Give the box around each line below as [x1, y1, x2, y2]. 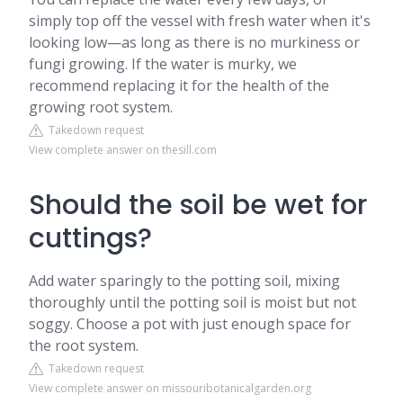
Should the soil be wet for [29, 186, 367, 224]
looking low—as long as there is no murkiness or [29, 32, 360, 52]
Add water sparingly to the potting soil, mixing [29, 271, 340, 291]
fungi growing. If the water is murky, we [29, 54, 297, 74]
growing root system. [29, 97, 173, 117]
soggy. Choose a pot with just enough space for [29, 314, 351, 334]
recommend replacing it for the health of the [29, 76, 329, 95]
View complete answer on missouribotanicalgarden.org [29, 381, 311, 396]
